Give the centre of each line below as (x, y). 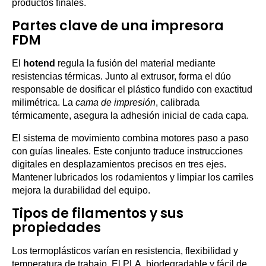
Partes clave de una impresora (118, 26)
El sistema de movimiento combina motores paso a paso (130, 138)
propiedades (56, 228)
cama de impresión (115, 103)
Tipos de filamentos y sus (98, 214)
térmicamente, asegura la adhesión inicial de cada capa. (130, 116)
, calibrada (178, 103)
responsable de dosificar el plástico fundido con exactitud (132, 90)
